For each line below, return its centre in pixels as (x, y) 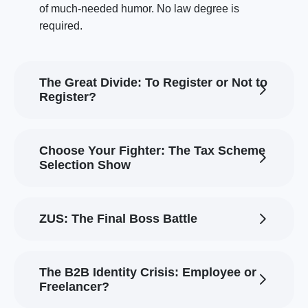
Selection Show (85, 165)
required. (61, 26)
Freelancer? (74, 287)
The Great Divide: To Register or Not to (153, 83)
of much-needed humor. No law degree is (139, 9)
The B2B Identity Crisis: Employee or (148, 273)
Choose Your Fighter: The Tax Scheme (152, 151)
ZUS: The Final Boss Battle (118, 219)
